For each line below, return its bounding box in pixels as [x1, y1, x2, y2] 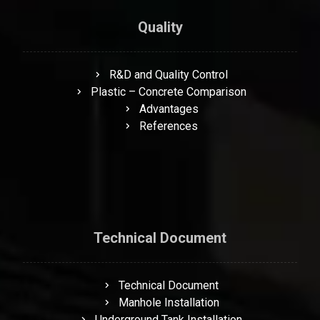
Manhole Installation [118, 295, 219, 309]
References [139, 119, 198, 133]
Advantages [139, 101, 199, 116]
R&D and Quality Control [109, 67, 228, 81]
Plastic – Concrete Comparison [91, 84, 246, 99]
